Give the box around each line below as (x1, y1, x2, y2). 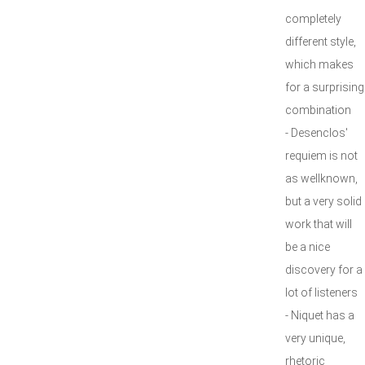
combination (285, 103, 351, 117)
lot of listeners (285, 286, 358, 299)
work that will (285, 218, 352, 231)
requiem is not (285, 149, 358, 162)
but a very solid (285, 195, 362, 208)
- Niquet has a (285, 309, 354, 322)
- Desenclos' (285, 126, 348, 139)
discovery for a (285, 263, 363, 276)
